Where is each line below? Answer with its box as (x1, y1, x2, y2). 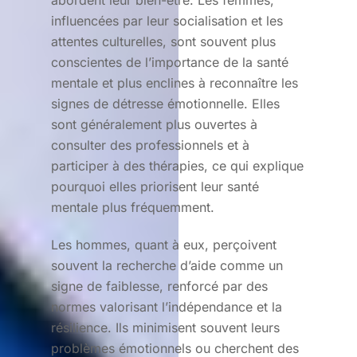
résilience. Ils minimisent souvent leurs (51, 319, 280, 335)
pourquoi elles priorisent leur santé (51, 178, 259, 194)
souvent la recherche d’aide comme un (51, 257, 283, 273)
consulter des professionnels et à (51, 136, 249, 153)
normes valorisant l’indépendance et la (51, 298, 282, 315)
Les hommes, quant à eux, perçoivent (51, 236, 277, 253)
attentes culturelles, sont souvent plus (51, 33, 276, 49)
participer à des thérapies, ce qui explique (51, 157, 304, 174)
